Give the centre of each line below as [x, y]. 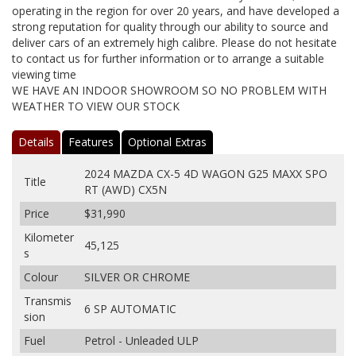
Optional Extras [167, 141]
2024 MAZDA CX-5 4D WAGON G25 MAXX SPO [206, 173]
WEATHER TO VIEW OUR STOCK [96, 106]
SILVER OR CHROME [137, 277]
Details [36, 141]
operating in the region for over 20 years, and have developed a [176, 10]
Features [91, 141]
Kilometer [49, 237]
